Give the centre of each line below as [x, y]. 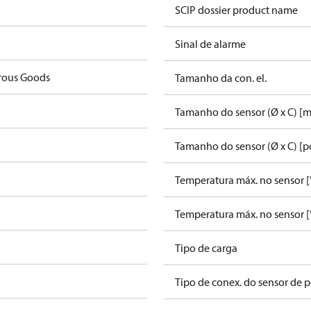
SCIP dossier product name [236, 10]
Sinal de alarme [210, 44]
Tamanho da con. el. [221, 78]
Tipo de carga [206, 248]
